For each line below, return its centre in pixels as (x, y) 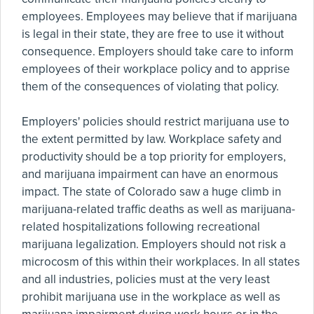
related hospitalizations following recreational (141, 227)
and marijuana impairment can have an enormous (150, 174)
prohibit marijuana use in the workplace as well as (151, 297)
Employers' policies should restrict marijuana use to (156, 122)
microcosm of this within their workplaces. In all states (161, 262)
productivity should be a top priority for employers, (154, 157)
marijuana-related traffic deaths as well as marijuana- (158, 209)
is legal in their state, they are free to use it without (153, 34)
